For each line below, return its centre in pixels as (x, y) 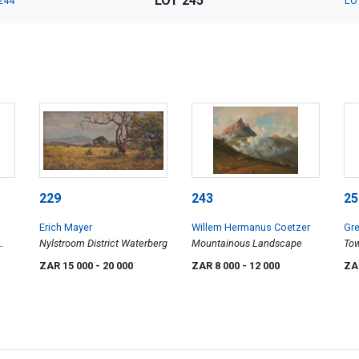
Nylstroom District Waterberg (103, 244)
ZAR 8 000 (217, 266)
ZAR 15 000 (67, 266)
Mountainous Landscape (247, 244)
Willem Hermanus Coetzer (251, 228)
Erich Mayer (66, 228)
